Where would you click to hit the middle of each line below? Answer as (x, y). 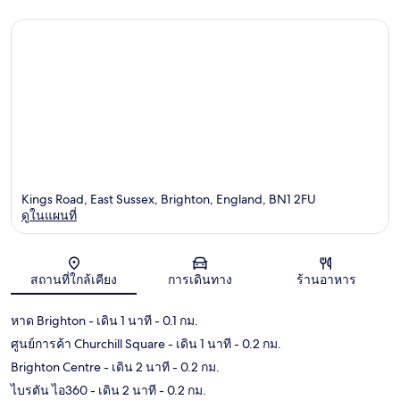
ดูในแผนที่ (49, 216)
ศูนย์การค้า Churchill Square (88, 344)
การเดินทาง (200, 280)
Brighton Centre (56, 367)
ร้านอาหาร (326, 280)
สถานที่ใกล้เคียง (74, 280)
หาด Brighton (48, 321)
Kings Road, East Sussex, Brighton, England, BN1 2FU (169, 200)
